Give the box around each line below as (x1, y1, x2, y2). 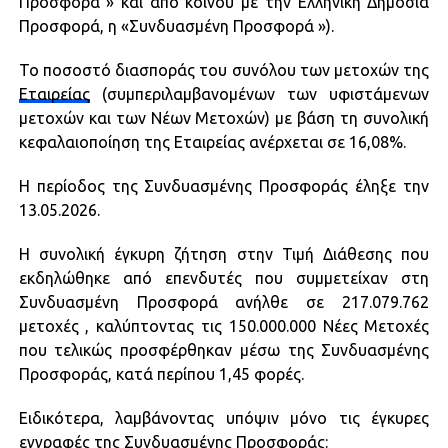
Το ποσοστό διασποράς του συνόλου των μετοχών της (18, 60, 430, 79)
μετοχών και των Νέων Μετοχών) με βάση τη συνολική (18, 108, 430, 127)
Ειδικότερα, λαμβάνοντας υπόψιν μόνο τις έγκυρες (18, 408, 430, 427)
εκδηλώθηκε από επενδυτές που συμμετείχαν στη (18, 268, 430, 287)
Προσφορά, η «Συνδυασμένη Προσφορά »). (18, 16, 334, 35)
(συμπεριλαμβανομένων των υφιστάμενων (89, 84, 430, 103)
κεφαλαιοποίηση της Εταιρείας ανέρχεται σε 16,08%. (18, 132, 406, 151)
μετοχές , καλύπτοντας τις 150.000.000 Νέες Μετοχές (18, 316, 430, 335)
